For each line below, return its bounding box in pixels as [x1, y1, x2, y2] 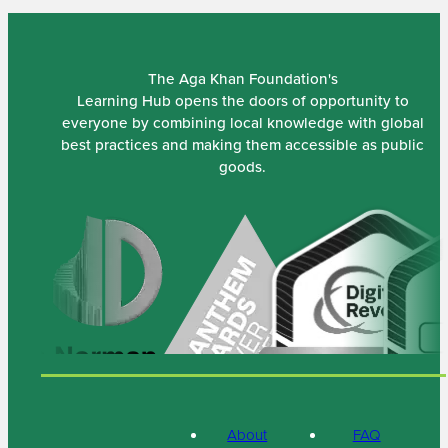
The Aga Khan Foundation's [147, 68, 338, 90]
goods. [219, 156, 266, 178]
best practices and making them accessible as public [61, 134, 424, 156]
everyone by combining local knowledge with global [61, 112, 424, 134]
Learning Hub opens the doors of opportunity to [76, 90, 409, 112]
